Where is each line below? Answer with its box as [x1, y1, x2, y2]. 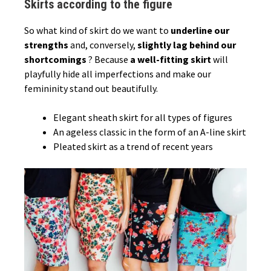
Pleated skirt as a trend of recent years [53, 140, 213, 153]
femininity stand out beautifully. [24, 82, 158, 95]
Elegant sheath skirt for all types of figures [53, 111, 232, 124]
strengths [24, 39, 70, 51]
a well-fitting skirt [130, 53, 211, 66]
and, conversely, [70, 39, 137, 51]
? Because [88, 53, 130, 66]
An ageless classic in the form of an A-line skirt [53, 126, 246, 139]
